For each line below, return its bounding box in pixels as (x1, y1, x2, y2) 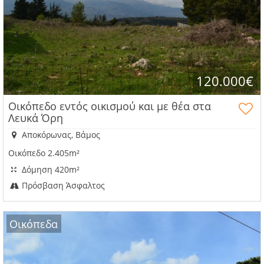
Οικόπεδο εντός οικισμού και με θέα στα (8, 99, 211, 114)
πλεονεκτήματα (5, 4, 90, 20)
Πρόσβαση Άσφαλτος (19, 180, 105, 192)
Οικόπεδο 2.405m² (8, 147, 80, 159)
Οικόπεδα (9, 216, 58, 231)
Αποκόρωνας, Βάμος (19, 129, 101, 141)
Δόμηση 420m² (19, 163, 80, 175)
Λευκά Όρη (8, 111, 63, 126)
